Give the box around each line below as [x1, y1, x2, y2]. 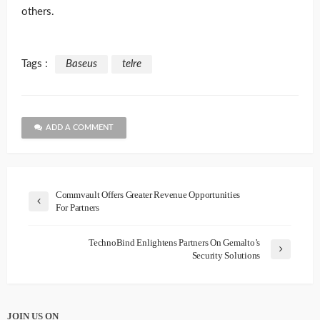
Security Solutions [191, 249, 260, 261]
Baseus [66, 58, 97, 69]
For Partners [56, 201, 99, 213]
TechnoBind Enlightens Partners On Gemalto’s [89, 236, 260, 248]
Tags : [21, 58, 48, 69]
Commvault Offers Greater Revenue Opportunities [56, 189, 241, 200]
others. [21, 6, 54, 17]
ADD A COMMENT [46, 123, 114, 131]
